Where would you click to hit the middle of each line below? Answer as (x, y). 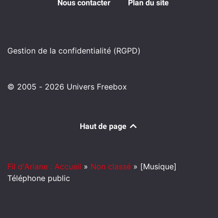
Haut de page (104, 127)
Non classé (111, 167)
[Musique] (158, 167)
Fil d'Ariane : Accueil (44, 167)
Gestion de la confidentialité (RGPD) (74, 51)
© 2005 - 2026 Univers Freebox (67, 87)
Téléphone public (39, 178)
